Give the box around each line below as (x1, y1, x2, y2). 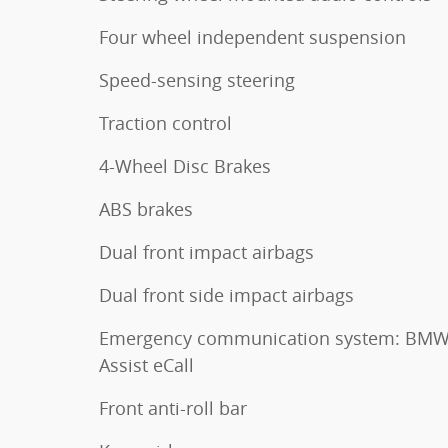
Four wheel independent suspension (99, 24, 406, 49)
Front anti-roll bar (99, 395, 247, 420)
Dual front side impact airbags (99, 282, 354, 307)
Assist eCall (99, 352, 194, 377)
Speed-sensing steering (99, 67, 295, 92)
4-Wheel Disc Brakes (99, 153, 271, 178)
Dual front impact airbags (99, 239, 314, 264)
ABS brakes (99, 196, 193, 221)
